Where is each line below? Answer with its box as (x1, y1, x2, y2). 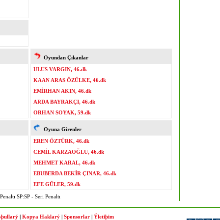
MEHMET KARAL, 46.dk (33, 160, 95, 165)
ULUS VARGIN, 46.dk (33, 66, 87, 72)
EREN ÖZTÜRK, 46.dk (33, 138, 89, 144)
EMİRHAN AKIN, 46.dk (33, 88, 91, 94)
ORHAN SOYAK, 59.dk (33, 110, 91, 115)
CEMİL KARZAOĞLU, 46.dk (33, 149, 104, 155)
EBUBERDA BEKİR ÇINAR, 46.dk (33, 170, 116, 176)
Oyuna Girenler (41, 126, 82, 132)
